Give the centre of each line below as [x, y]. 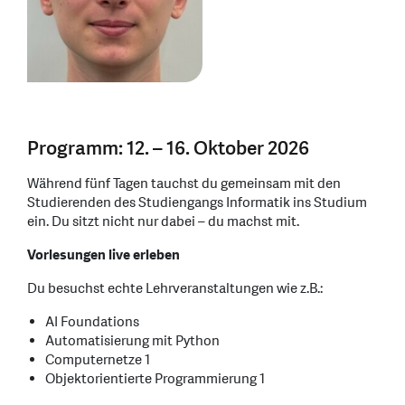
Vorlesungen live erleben [104, 256]
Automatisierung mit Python [132, 342]
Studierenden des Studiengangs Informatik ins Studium [197, 203]
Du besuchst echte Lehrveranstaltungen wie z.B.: [175, 289]
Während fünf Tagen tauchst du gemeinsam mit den [184, 184]
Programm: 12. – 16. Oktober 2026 [168, 149]
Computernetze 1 [98, 361]
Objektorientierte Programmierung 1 [155, 380]
